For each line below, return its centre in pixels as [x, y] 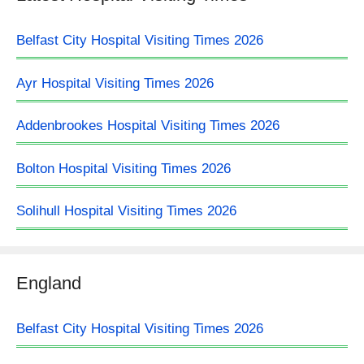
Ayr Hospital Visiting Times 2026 [115, 83]
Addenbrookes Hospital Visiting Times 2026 [148, 126]
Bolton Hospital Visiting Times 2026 [123, 168]
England [49, 283]
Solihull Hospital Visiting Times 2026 [126, 211]
